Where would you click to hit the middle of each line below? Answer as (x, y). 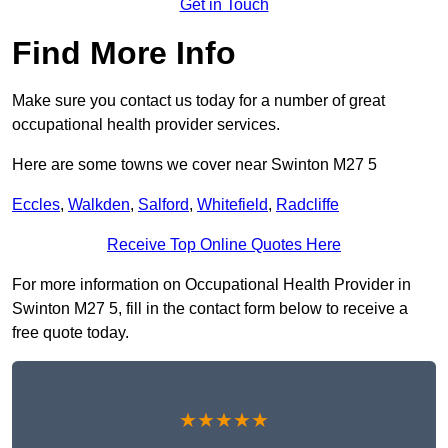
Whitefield (232, 205)
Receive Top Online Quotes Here (224, 245)
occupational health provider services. (146, 125)
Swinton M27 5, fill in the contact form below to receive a (210, 309)
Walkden (99, 205)
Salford (163, 205)
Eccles (36, 205)
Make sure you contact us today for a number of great (198, 101)
